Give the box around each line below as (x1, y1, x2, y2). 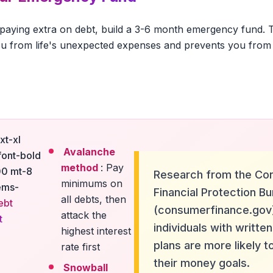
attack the (61, 209, 107, 221)
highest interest (61, 225, 131, 237)
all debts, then (61, 193, 126, 205)
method (61, 161, 98, 174)
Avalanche (63, 146, 115, 158)
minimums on (61, 177, 122, 190)
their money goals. (154, 257, 250, 269)
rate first (61, 241, 100, 253)
